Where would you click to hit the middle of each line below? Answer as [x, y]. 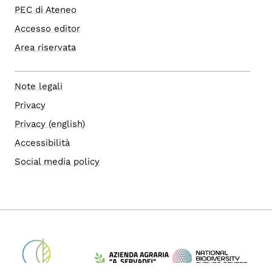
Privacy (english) [50, 124]
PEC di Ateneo [46, 10]
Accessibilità [42, 143]
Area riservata [45, 48]
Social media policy [57, 162]
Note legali [39, 87]
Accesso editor [47, 29]
